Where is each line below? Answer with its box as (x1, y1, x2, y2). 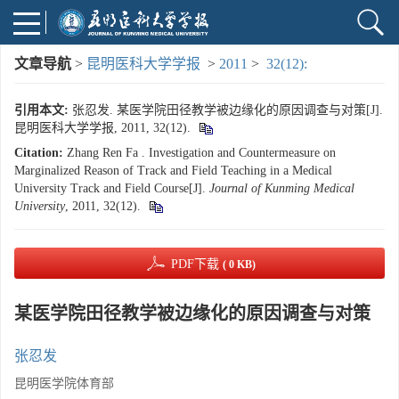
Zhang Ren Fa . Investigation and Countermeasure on (67, 146, 336, 159)
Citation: (14, 146, 63, 159)
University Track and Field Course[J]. (14, 182, 209, 195)
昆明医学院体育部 (14, 377, 114, 390)
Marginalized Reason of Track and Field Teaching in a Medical (14, 164, 332, 177)
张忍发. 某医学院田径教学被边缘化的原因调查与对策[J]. (72, 103, 383, 117)
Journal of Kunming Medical (209, 182, 354, 195)
